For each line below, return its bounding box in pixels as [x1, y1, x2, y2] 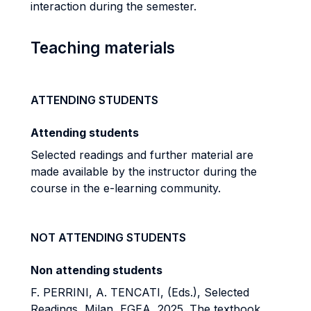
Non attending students [31, 263, 162, 277]
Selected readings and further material [31, 148, 236, 162]
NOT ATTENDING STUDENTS [31, 230, 186, 244]
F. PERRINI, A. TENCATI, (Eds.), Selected [31, 285, 249, 299]
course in [31, 181, 83, 195]
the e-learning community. [83, 181, 224, 195]
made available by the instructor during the [31, 165, 257, 178]
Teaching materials [31, 38, 175, 57]
